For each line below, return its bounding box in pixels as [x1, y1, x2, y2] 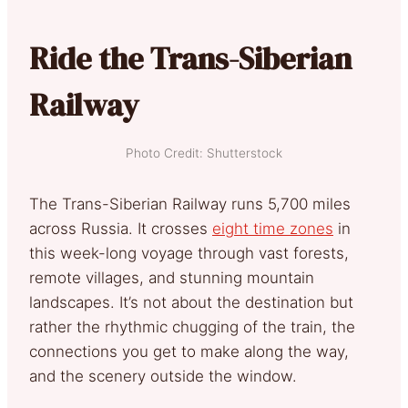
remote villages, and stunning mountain [29, 268, 314, 287]
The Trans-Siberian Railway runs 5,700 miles [29, 194, 351, 213]
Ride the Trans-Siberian [29, 36, 352, 79]
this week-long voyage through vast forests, [29, 243, 349, 262]
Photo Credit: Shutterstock [126, 145, 282, 160]
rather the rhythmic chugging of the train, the [29, 317, 355, 336]
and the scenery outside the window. [29, 366, 297, 385]
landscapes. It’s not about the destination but [29, 292, 353, 311]
